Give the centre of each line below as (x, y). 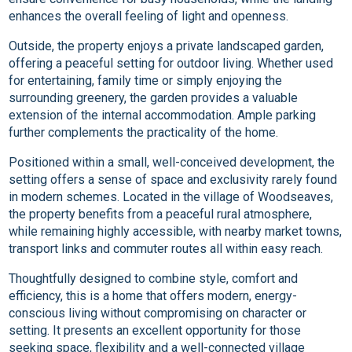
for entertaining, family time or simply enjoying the (146, 81)
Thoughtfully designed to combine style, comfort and (154, 279)
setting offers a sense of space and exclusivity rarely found (173, 180)
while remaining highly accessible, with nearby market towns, (176, 232)
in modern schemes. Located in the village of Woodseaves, (171, 197)
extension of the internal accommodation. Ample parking (163, 115)
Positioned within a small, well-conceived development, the (172, 163)
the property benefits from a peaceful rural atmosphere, (161, 214)
